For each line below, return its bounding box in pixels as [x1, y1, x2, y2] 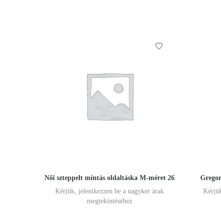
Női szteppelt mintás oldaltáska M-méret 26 [44, 174, 175, 182]
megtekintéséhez [87, 197, 132, 205]
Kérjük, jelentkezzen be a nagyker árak [55, 187, 164, 195]
